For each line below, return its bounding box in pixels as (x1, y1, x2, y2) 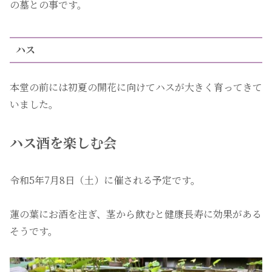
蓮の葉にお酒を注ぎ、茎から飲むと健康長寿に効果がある (10, 207, 262, 222)
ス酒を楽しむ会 (23, 132, 117, 152)
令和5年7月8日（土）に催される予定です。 (10, 172, 200, 187)
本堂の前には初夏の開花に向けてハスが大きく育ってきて (10, 80, 262, 94)
